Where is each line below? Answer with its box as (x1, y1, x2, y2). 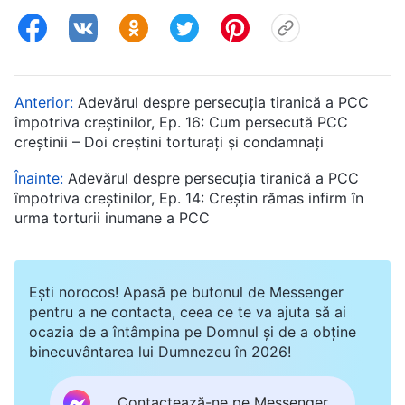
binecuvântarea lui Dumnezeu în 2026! (29, 342, 291, 361)
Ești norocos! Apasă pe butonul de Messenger (29, 282, 344, 301)
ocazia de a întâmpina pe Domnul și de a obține (29, 322, 356, 341)
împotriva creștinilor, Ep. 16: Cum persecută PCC (14, 112, 348, 131)
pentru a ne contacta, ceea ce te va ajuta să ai (29, 302, 346, 321)
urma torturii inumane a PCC (14, 208, 210, 227)
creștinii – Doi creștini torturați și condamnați (14, 132, 324, 151)
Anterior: (14, 92, 78, 111)
